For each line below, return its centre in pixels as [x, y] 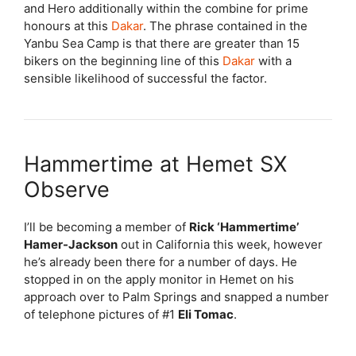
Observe [67, 189]
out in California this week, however [220, 244]
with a [273, 60]
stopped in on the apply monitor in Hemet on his [159, 279]
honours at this [68, 25]
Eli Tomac [206, 314]
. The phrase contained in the [225, 25]
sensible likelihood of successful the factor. [145, 78]
